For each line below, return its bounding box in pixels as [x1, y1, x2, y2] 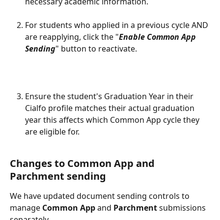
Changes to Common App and [10, 157, 157, 170]
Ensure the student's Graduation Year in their [25, 90, 195, 102]
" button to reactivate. [55, 43, 141, 55]
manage [10, 202, 42, 214]
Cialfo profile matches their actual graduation [25, 102, 196, 113]
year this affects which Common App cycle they [25, 114, 201, 125]
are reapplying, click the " [25, 31, 119, 43]
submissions [157, 202, 208, 214]
